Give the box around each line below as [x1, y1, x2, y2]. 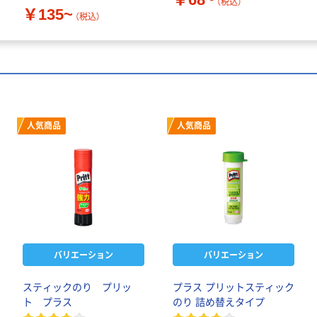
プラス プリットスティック [173, 282, 294, 294]
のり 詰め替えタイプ [173, 296, 265, 309]
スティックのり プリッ [23, 282, 132, 294]
